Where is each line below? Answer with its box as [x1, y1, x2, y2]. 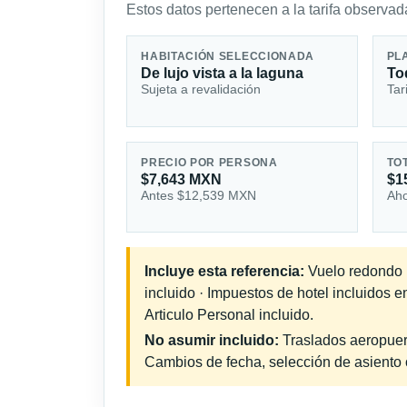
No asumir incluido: [144, 332, 279, 348]
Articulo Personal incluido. [144, 306, 313, 323]
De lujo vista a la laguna [141, 65, 304, 82]
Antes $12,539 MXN [141, 188, 257, 203]
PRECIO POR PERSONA [141, 157, 278, 169]
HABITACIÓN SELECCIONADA [141, 51, 315, 63]
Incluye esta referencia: [144, 263, 304, 279]
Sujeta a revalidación [141, 82, 262, 97]
